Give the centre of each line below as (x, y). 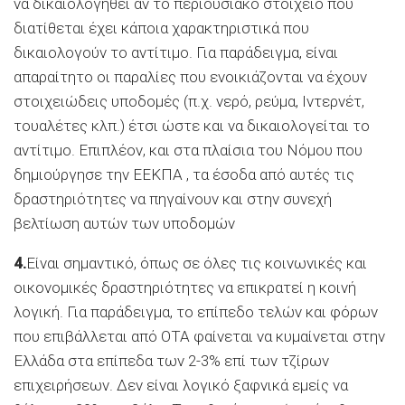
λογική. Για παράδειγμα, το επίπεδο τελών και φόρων (196, 311)
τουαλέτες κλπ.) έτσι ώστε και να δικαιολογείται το (192, 125)
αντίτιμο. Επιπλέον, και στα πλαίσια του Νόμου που (188, 150)
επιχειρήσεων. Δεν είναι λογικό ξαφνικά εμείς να (181, 385)
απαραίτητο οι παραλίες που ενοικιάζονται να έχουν (190, 76)
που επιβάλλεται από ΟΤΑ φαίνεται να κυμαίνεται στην (199, 336)
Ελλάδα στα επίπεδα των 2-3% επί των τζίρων (171, 360)
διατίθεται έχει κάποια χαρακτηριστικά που (161, 28)
